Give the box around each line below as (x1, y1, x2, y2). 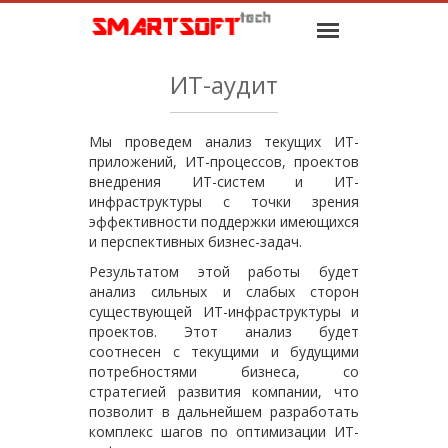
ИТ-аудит (170, 68, 278, 101)
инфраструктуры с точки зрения (89, 192, 359, 211)
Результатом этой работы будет (89, 262, 359, 281)
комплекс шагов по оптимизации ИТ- (89, 422, 359, 441)
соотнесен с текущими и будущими (89, 342, 359, 361)
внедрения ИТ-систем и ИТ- (89, 172, 359, 191)
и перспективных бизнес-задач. (89, 232, 302, 251)
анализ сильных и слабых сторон (89, 282, 359, 301)
